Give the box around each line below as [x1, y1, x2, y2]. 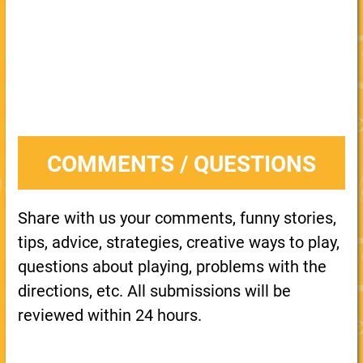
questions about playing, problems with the [17, 257, 327, 276]
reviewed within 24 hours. [17, 305, 202, 325]
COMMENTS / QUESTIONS [46, 151, 316, 177]
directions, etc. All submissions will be [17, 281, 291, 301]
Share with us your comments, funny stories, [17, 208, 336, 228]
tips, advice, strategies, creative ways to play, [17, 233, 340, 252]
